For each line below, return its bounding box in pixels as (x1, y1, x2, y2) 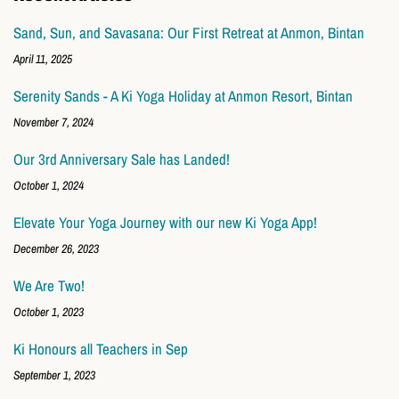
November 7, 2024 (13, 113, 94, 130)
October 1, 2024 (13, 176, 84, 193)
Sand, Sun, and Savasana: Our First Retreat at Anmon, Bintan (13, 21, 364, 43)
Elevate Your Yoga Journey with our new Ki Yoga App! (13, 211, 317, 232)
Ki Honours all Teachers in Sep (13, 338, 188, 359)
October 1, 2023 (13, 303, 84, 320)
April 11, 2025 (13, 50, 72, 67)
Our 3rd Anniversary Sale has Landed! (13, 148, 230, 169)
